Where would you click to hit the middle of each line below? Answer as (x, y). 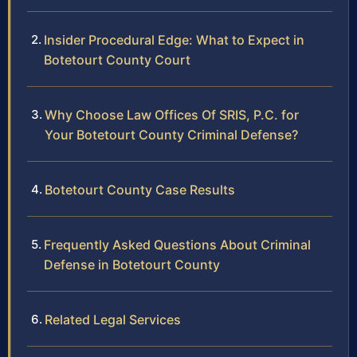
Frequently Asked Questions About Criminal (177, 244)
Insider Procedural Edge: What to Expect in (174, 39)
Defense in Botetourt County (132, 264)
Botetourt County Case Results (140, 189)
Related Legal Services (113, 319)
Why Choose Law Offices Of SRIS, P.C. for (172, 114)
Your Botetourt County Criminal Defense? (171, 134)
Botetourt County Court (117, 59)
